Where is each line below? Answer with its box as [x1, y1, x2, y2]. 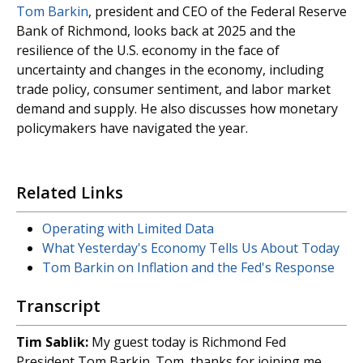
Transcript [16, 295, 100, 317]
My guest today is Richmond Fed [88, 333, 286, 351]
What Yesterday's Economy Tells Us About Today [42, 239, 340, 257]
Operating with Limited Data [42, 220, 214, 237]
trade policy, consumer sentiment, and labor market [16, 80, 331, 98]
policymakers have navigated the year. [16, 119, 248, 137]
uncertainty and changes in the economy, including [16, 61, 324, 79]
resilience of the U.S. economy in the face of [16, 41, 280, 59]
